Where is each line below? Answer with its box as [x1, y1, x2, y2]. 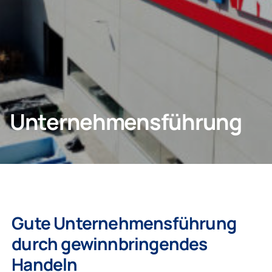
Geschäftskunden [10, 46, 101, 61]
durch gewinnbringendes [12, 232, 208, 255]
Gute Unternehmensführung [12, 211, 236, 234]
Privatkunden [10, 10, 78, 25]
